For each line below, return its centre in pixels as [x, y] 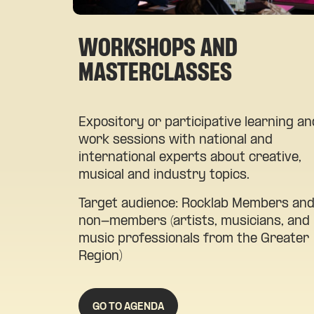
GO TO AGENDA [129, 307]
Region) [101, 257]
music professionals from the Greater [194, 239]
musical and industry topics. [164, 175]
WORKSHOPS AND [158, 49]
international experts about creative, [190, 158]
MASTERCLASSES [155, 74]
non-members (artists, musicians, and [194, 221]
